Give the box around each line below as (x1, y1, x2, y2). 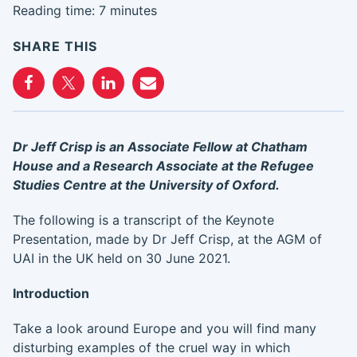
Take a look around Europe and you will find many (13, 320, 316, 336)
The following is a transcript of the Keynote (13, 212, 274, 228)
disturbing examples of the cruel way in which (13, 339, 290, 355)
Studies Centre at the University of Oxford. (13, 177, 280, 193)
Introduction (13, 285, 89, 301)
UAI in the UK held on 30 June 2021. (13, 250, 230, 266)
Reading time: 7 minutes (13, 2, 157, 18)
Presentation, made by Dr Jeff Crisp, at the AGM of (13, 231, 322, 247)
